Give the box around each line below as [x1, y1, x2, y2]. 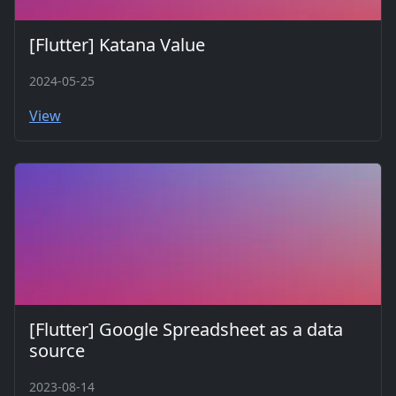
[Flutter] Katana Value [29, 33, 205, 57]
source [29, 339, 85, 362]
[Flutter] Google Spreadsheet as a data [29, 317, 343, 341]
